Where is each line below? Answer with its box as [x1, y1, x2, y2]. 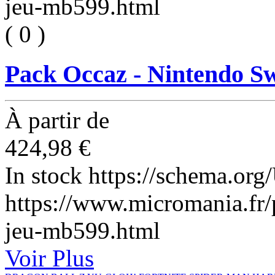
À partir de [5, 106, 109, 133]
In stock [5, 161, 88, 188]
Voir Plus [5, 244, 94, 271]
